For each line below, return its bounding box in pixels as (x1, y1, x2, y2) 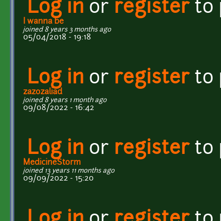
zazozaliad (23, 88, 62, 96)
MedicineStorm (23, 158, 81, 167)
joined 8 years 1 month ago (23, 97, 107, 104)
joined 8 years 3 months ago (23, 26, 111, 33)
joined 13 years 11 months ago (23, 167, 114, 174)
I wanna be (23, 17, 64, 26)
